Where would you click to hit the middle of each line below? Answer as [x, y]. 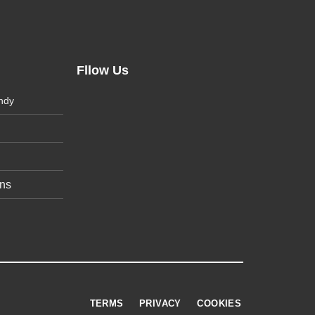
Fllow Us [103, 70]
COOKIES [219, 303]
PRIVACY [160, 303]
